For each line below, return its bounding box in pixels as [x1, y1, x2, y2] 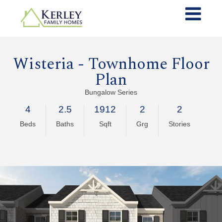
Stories [168, 119, 190, 128]
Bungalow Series [85, 88, 137, 96]
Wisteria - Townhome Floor [12, 52, 210, 76]
